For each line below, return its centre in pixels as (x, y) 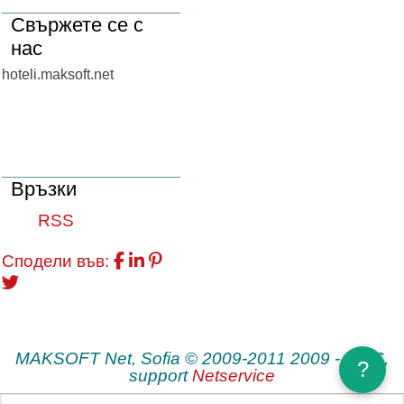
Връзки (44, 189)
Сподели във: (55, 261)
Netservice (234, 376)
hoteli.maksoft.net (58, 74)
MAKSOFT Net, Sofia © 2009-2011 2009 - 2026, (202, 358)
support (161, 376)
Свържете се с (77, 25)
